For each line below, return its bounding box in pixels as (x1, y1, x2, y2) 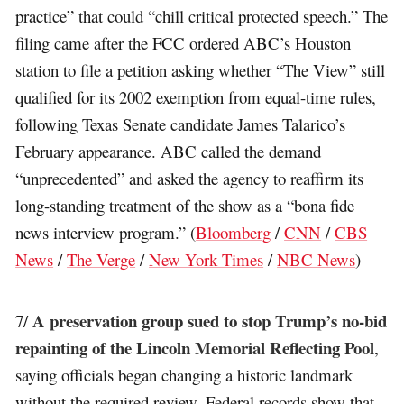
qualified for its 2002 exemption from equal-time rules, (15, 86, 377, 109)
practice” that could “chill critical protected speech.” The (15, 5, 389, 28)
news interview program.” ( (15, 221, 197, 244)
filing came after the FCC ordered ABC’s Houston (15, 32, 352, 55)
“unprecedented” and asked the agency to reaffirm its (15, 167, 364, 190)
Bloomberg (196, 221, 271, 244)
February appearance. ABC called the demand (15, 140, 322, 163)
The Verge (67, 248, 136, 271)
